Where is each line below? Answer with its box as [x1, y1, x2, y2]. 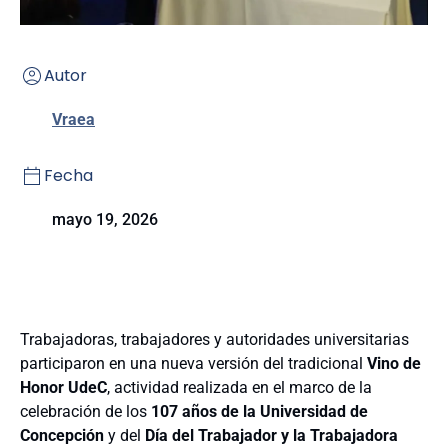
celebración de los [20, 402, 147, 421]
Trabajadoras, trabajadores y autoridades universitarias [20, 330, 409, 349]
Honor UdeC [20, 378, 107, 397]
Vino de [367, 354, 421, 373]
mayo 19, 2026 [52, 210, 158, 229]
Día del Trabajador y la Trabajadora [145, 426, 398, 445]
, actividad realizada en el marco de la [107, 378, 372, 397]
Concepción [20, 426, 104, 445]
